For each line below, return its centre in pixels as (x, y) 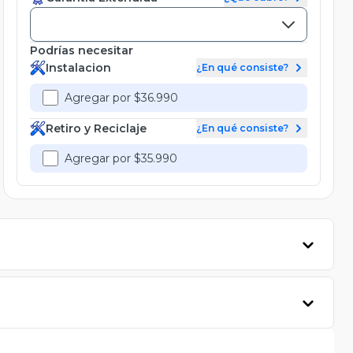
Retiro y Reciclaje (96, 128)
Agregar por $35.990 (121, 158)
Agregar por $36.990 (121, 97)
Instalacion (78, 67)
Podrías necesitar (82, 50)
